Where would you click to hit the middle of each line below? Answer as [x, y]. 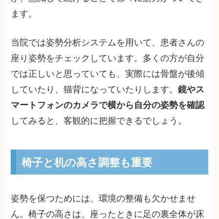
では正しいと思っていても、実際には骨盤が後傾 [108, 74]
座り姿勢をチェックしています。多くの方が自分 [108, 58]
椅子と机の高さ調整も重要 [87, 162]
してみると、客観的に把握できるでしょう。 [99, 120]
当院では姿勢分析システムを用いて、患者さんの [108, 42]
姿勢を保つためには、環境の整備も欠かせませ [103, 198]
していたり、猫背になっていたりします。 [95, 89]
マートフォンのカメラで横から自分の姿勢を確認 [108, 105]
